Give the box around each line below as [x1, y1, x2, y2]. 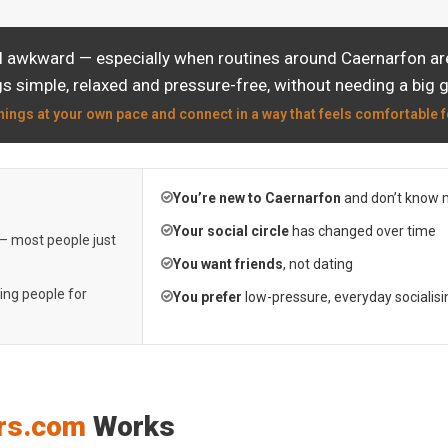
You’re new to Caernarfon [172, 190, 341, 206]
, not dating [282, 256, 353, 272]
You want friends [172, 256, 283, 272]
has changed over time [288, 223, 436, 239]
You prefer [172, 289, 242, 305]
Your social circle [172, 223, 289, 239]
